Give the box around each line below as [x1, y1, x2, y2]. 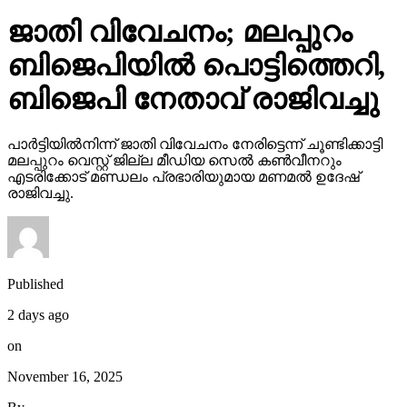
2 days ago [7, 306, 69, 323]
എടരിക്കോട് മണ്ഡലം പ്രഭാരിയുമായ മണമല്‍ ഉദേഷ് [7, 168, 360, 184]
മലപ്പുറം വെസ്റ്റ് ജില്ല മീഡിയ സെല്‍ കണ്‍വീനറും [7, 152, 342, 168]
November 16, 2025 [7, 368, 123, 384]
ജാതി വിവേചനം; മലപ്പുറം [7, 15, 352, 49]
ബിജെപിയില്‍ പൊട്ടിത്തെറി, [7, 49, 385, 83]
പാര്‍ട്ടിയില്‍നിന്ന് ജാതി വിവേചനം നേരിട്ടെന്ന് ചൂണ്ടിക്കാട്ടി [7, 135, 382, 152]
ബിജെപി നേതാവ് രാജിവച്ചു [7, 83, 379, 116]
